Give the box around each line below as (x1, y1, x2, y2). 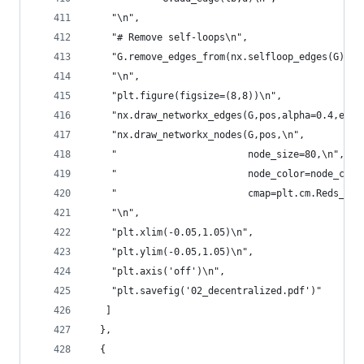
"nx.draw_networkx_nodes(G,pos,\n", (89, 129, 305, 141)
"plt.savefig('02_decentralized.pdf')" (89, 285, 322, 297)
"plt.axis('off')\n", (89, 266, 225, 277)
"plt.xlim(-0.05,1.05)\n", (89, 227, 253, 238)
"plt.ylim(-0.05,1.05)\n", (89, 246, 253, 258)
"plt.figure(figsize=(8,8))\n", (89, 90, 282, 102)
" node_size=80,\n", (89, 149, 344, 160)
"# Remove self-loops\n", (89, 32, 248, 43)
